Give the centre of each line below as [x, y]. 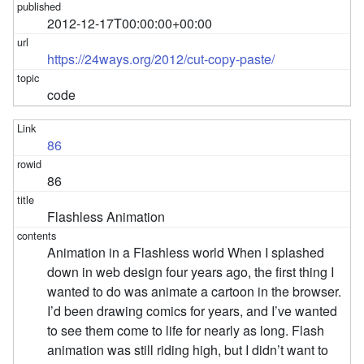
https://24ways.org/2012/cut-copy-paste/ [161, 58]
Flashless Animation [106, 216]
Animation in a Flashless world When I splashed [186, 252]
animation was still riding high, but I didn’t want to [188, 349]
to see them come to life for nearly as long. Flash [186, 330]
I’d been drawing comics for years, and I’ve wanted [193, 310]
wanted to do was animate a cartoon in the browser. [195, 291]
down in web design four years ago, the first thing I [191, 271]
